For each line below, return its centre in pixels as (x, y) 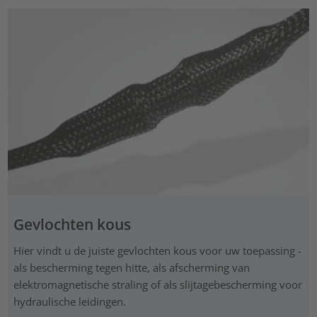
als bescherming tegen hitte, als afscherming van (131, 268)
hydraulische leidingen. (69, 302)
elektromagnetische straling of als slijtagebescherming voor (157, 285)
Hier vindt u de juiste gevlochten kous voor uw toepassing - (157, 251)
